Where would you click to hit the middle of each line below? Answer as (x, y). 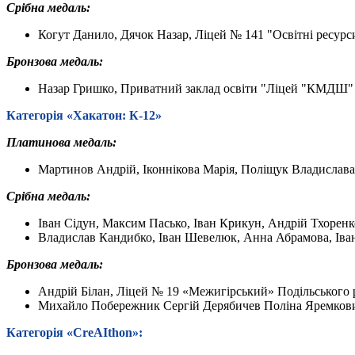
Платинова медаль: (61, 142)
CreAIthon (103, 332)
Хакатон (97, 115)
